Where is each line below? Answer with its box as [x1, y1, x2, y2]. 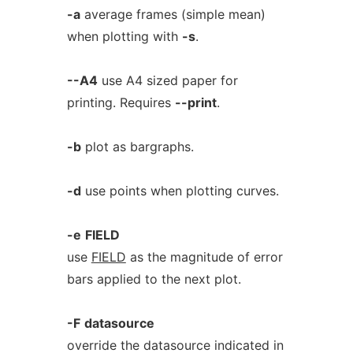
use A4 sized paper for [97, 72, 238, 88]
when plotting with [66, 28, 182, 44]
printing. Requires [66, 95, 175, 110]
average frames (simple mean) [80, 6, 266, 22]
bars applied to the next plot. [66, 271, 241, 287]
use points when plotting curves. [80, 183, 279, 199]
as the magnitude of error [125, 249, 283, 265]
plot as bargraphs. [80, 139, 194, 154]
